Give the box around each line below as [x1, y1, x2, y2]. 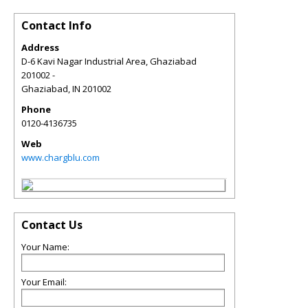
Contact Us [21, 217, 82, 232]
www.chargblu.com [21, 151, 100, 164]
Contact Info [21, 18, 91, 33]
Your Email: [21, 276, 67, 288]
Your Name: [21, 241, 69, 253]
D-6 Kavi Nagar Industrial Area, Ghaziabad [21, 55, 197, 67]
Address [21, 41, 59, 54]
